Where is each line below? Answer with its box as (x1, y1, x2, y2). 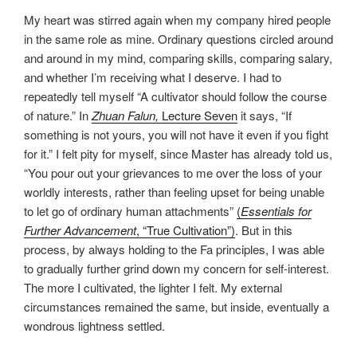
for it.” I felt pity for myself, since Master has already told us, (24, 145, 332, 163)
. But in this (235, 222, 292, 239)
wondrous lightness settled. (24, 317, 165, 335)
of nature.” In (24, 107, 92, 124)
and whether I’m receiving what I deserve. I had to (24, 69, 281, 86)
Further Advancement (24, 222, 136, 239)
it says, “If (237, 107, 292, 124)
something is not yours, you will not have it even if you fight (24, 126, 328, 143)
